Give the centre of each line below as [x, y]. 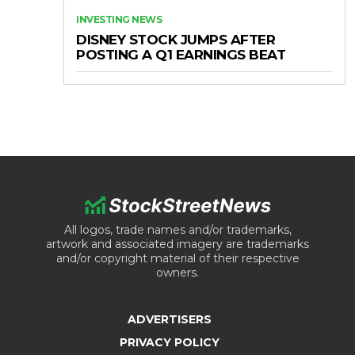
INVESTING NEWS [119, 19]
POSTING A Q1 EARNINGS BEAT [181, 55]
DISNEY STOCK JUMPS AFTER [176, 40]
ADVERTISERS [170, 320]
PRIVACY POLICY [170, 343]
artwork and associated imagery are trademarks [177, 244]
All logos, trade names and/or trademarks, [177, 230]
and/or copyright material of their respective [177, 259]
